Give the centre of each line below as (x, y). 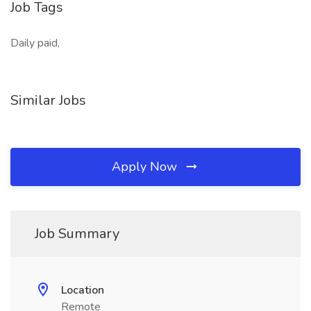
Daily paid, (35, 43)
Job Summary (77, 234)
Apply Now (146, 167)
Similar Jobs (48, 100)
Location (83, 290)
